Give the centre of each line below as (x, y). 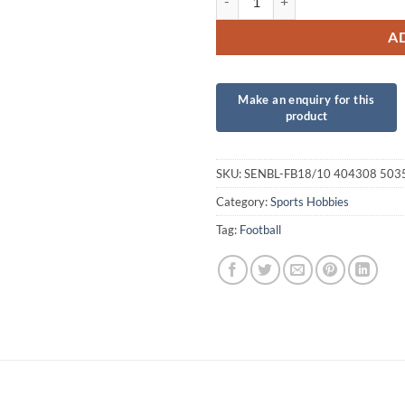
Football (260, 230)
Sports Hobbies (310, 202)
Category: (243, 202)
